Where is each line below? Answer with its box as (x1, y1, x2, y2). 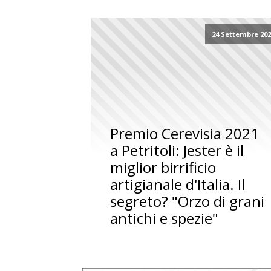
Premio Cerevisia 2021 (110, 123, 260, 144)
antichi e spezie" (110, 208, 219, 229)
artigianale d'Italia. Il (110, 174, 246, 195)
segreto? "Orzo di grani (110, 191, 265, 212)
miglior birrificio (110, 157, 217, 178)
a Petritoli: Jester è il (110, 140, 244, 161)
